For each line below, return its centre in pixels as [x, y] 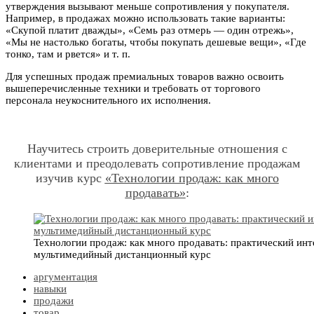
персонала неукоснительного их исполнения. [108, 101]
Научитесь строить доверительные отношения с [157, 149]
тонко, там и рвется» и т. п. [68, 54]
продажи [54, 301]
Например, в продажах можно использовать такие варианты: [145, 19]
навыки [50, 289]
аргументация [66, 277]
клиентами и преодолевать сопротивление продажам [157, 164]
